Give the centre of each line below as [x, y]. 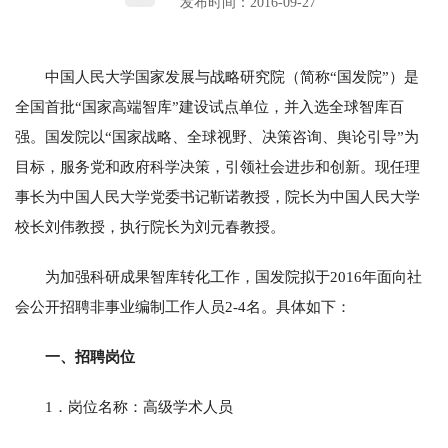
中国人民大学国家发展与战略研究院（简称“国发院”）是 [232, 76]
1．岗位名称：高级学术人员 [139, 406]
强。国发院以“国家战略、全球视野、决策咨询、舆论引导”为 [217, 136]
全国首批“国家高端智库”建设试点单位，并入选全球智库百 [209, 106]
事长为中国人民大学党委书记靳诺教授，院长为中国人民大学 [217, 196]
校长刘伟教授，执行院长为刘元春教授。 [150, 226]
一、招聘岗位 [90, 356]
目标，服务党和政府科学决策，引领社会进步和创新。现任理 [217, 166]
